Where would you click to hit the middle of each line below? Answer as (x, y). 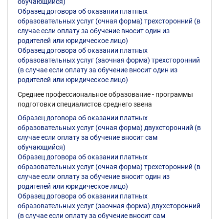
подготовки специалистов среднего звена (85, 104)
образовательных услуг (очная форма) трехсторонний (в (109, 167)
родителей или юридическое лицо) (73, 186)
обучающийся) (42, 147)
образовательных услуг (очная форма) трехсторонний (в (109, 21)
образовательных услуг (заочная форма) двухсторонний (109, 206)
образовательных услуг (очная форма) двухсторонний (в (109, 128)
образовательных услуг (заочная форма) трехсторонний (109, 60)
